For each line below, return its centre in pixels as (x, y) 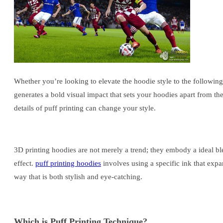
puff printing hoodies (68, 164)
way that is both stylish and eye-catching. (78, 177)
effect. (25, 164)
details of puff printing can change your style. (85, 108)
